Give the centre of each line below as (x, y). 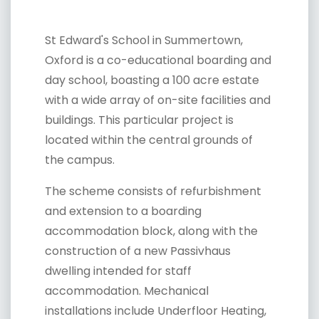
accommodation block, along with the (151, 231)
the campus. (80, 159)
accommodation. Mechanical (127, 291)
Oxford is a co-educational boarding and (158, 60)
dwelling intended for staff (118, 271)
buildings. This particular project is (139, 120)
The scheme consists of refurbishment (153, 191)
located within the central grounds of (149, 140)
